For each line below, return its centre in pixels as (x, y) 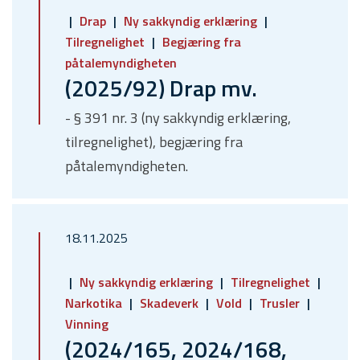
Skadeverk (169, 303)
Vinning (87, 324)
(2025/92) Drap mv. (161, 88)
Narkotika (95, 303)
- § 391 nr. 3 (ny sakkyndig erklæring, (178, 118)
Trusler (280, 303)
